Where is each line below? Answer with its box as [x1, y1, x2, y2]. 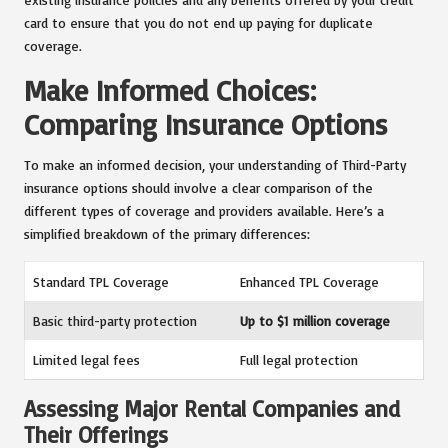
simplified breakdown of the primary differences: [24, 224, 310, 242]
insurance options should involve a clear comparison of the [24, 178, 373, 196]
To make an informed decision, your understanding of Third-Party [24, 155, 406, 173]
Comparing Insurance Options [24, 105, 388, 142]
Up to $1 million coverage [240, 311, 390, 329]
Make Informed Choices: [24, 71, 316, 108]
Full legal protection [240, 350, 358, 368]
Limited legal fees [33, 350, 140, 368]
